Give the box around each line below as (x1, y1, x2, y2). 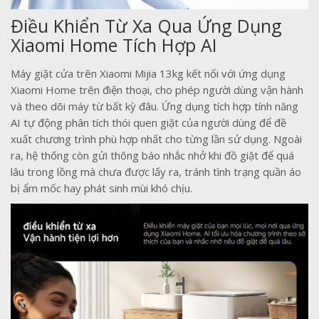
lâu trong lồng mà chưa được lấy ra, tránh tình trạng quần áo (11, 164, 301, 179)
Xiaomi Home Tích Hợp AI (11, 33, 217, 58)
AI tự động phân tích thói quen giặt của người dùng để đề (11, 115, 286, 130)
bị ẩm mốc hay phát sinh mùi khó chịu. (11, 181, 192, 196)
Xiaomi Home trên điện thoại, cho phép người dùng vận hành (11, 83, 303, 98)
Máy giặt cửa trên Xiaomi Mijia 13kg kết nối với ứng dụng (11, 66, 286, 81)
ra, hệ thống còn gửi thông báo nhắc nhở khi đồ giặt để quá (11, 148, 294, 163)
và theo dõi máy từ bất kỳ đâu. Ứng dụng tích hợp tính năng (11, 99, 298, 114)
